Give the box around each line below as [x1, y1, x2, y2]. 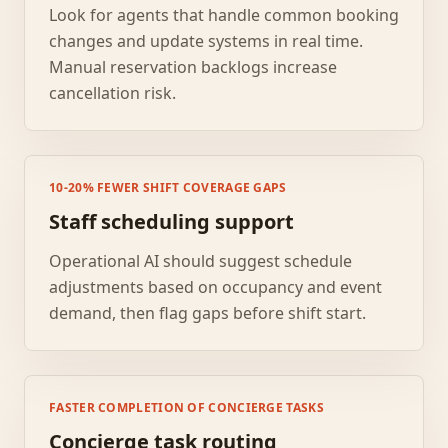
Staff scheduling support [49, 208, 294, 235]
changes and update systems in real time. [49, 30, 363, 52]
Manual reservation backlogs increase [49, 56, 337, 78]
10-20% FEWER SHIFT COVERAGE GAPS [49, 179, 287, 196]
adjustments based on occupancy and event [49, 276, 382, 298]
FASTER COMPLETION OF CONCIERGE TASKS [49, 399, 324, 416]
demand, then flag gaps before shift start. [49, 302, 366, 324]
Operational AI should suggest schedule [49, 250, 352, 272]
